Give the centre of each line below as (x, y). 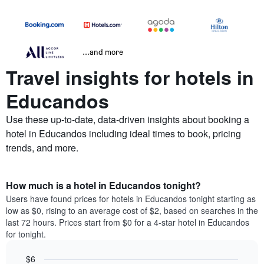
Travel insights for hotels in (130, 77)
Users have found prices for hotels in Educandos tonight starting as (131, 199)
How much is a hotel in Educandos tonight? (103, 186)
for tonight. (26, 234)
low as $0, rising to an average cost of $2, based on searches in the (132, 211)
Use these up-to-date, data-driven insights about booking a (128, 120)
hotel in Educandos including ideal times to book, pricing (123, 134)
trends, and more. (42, 148)
